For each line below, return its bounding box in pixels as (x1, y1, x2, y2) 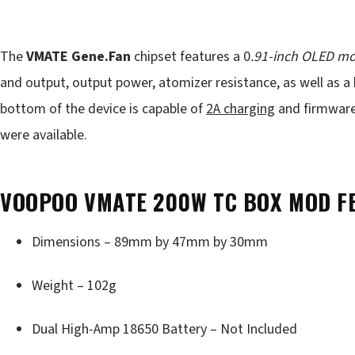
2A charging (206, 99, 275, 119)
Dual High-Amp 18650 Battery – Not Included (32, 319, 297, 339)
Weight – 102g (32, 275, 116, 296)
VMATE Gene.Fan (26, 47, 131, 67)
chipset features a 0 (131, 47, 250, 67)
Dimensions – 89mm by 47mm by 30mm (32, 231, 268, 252)
